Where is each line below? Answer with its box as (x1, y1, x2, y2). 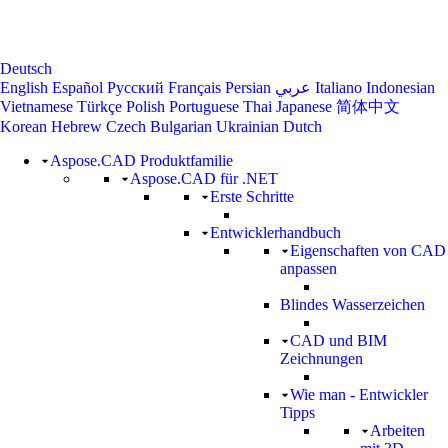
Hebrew (51, 118, 102, 135)
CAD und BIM (290, 332, 387, 349)
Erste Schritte (210, 188, 294, 205)
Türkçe (77, 98, 122, 115)
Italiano (315, 79, 362, 96)
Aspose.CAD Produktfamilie (50, 152, 233, 169)
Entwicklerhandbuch (210, 224, 341, 241)
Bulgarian (150, 118, 212, 135)
